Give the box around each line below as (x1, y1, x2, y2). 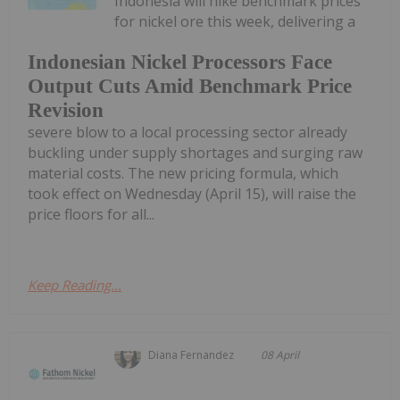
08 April (261, 347, 300, 363)
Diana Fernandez (148, 347, 235, 363)
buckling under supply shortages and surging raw (28, 143, 362, 163)
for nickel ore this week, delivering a (114, 11, 356, 31)
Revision (28, 99, 104, 122)
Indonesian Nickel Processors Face (28, 51, 332, 74)
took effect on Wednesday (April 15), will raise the (28, 184, 356, 204)
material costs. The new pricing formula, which (28, 163, 338, 184)
